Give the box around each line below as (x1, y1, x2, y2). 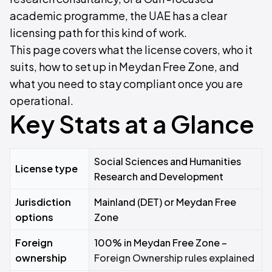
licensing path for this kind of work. (10, 25, 187, 39)
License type (15, 162, 78, 175)
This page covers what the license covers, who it (10, 42, 253, 56)
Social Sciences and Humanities (94, 155, 241, 168)
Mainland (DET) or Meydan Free (94, 195, 236, 208)
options (15, 211, 53, 223)
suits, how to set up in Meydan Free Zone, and (10, 59, 239, 73)
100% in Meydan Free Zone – (94, 236, 227, 249)
